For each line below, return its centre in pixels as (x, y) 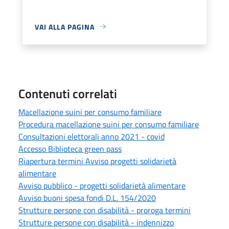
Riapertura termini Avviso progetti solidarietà (97, 161)
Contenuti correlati (68, 93)
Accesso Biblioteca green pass (70, 148)
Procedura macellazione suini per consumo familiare (109, 124)
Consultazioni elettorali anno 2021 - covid (91, 136)
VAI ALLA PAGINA (65, 27)
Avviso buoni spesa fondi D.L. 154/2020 (87, 198)
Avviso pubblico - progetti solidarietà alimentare (102, 185)
